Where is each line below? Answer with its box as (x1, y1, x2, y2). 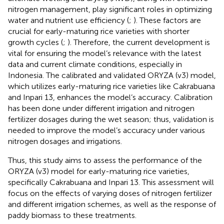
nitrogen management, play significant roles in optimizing (8, 4, 212, 14)
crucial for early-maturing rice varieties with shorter (8, 26, 189, 36)
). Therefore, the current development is (67, 37, 210, 47)
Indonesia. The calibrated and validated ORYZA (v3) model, (8, 70, 216, 80)
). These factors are (133, 15, 201, 25)
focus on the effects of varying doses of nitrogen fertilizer (8, 188, 212, 198)
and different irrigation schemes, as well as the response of (8, 199, 216, 209)
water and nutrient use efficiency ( (8, 15, 129, 25)
